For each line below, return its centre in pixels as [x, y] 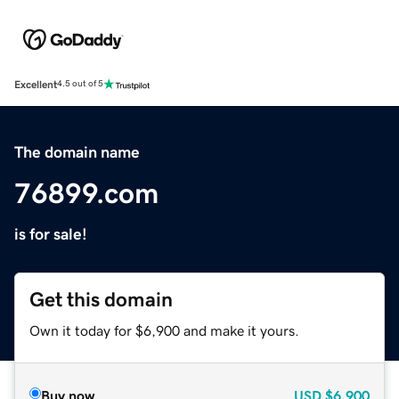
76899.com [86, 193]
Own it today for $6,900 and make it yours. [164, 330]
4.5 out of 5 [80, 84]
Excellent [36, 84]
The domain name [77, 152]
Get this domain [101, 299]
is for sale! [51, 234]
